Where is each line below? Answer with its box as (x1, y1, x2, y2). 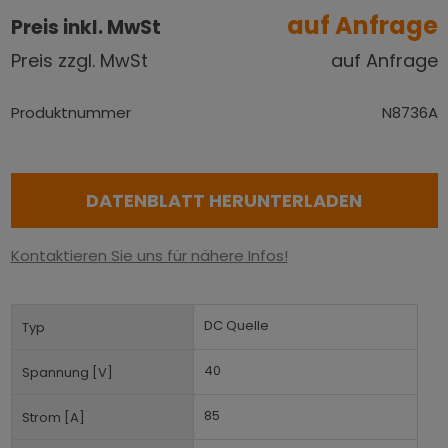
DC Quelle (203, 315, 269, 335)
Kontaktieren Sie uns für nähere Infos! (10, 244, 288, 266)
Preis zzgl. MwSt (10, 47, 148, 73)
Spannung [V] (21, 362, 113, 382)
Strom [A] (21, 407, 85, 427)
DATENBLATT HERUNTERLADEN (86, 187, 362, 213)
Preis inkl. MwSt (10, 13, 161, 41)
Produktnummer (10, 101, 131, 123)
